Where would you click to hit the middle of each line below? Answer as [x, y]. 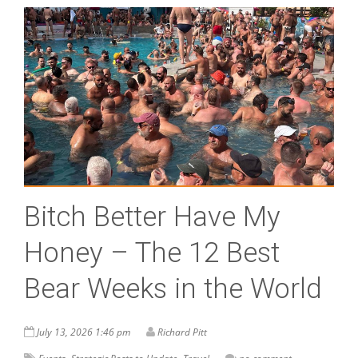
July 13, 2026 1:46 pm [84, 332]
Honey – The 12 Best [152, 253]
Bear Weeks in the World [173, 288]
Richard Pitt [182, 332]
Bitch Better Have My [152, 217]
